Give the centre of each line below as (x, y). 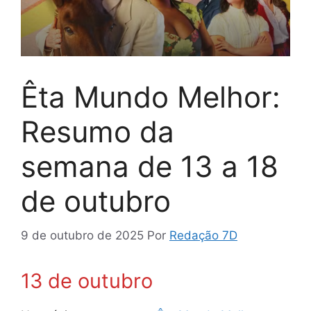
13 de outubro (87, 280)
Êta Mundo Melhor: (151, 97)
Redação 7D (203, 235)
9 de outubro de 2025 (82, 235)
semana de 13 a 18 (150, 167)
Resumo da (98, 132)
